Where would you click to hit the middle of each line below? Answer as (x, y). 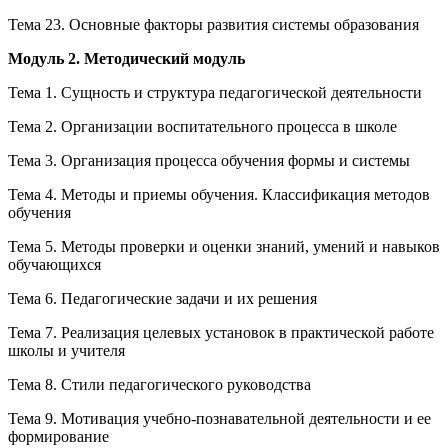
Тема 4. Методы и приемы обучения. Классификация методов (219, 194)
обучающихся (54, 264)
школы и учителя (66, 350)
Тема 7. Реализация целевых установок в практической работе (221, 332)
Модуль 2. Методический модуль (126, 58)
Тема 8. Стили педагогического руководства (159, 384)
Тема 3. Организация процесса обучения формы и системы (209, 160)
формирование (58, 436)
